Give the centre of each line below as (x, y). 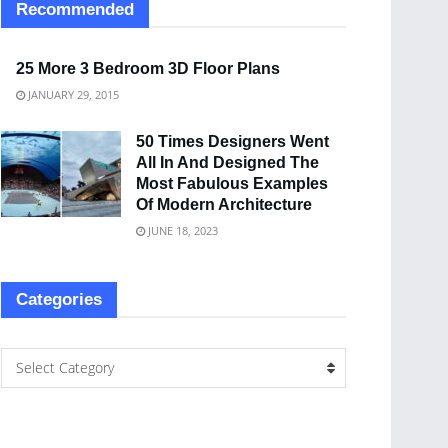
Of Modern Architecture (224, 205)
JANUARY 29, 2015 (72, 95)
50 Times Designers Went (232, 142)
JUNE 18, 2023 (181, 231)
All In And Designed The (227, 163)
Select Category (65, 368)
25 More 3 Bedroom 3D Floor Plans (148, 69)
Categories (59, 300)
